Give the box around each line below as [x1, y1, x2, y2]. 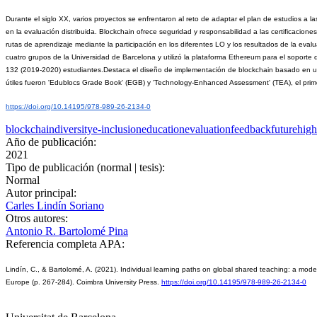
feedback [231, 122, 271, 135]
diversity [54, 122, 93, 135]
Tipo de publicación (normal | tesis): [6, 161, 168, 173]
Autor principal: [6, 186, 79, 199]
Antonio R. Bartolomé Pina [6, 224, 128, 237]
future [271, 122, 297, 135]
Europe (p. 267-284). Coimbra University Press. [6, 277, 161, 286]
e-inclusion [93, 122, 142, 135]
